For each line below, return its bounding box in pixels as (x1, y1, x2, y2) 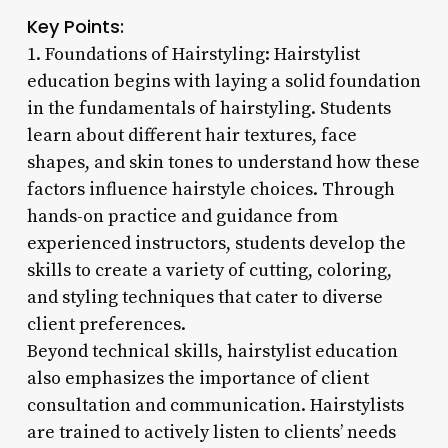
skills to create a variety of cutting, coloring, (26, 258, 392, 282)
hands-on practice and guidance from (26, 204, 338, 228)
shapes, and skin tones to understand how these (26, 150, 420, 174)
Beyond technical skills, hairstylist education (26, 339, 398, 363)
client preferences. (26, 312, 186, 336)
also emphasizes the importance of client (26, 366, 369, 390)
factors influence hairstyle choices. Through (26, 177, 395, 201)
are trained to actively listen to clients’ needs (26, 420, 396, 444)
